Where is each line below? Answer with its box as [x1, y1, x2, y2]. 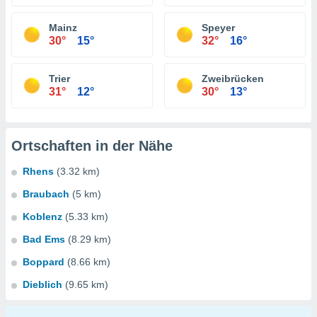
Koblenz [23, 211, 62, 222]
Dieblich [23, 279, 62, 290]
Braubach [23, 188, 69, 200]
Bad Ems [23, 234, 65, 245]
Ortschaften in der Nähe [11, 138, 173, 154]
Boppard [23, 256, 64, 267]
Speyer [202, 22, 235, 33]
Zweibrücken [202, 73, 264, 84]
